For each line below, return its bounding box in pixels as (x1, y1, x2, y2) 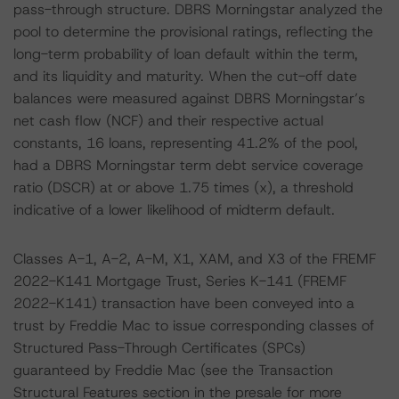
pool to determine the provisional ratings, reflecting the (13, 22, 373, 41)
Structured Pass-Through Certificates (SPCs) (13, 338, 305, 357)
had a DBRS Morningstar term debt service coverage (13, 156, 363, 175)
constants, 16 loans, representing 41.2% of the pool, (13, 134, 358, 152)
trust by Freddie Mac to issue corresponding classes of (13, 316, 374, 335)
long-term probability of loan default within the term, (13, 45, 358, 63)
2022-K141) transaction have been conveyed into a (13, 294, 354, 313)
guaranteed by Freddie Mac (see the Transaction (13, 361, 333, 379)
